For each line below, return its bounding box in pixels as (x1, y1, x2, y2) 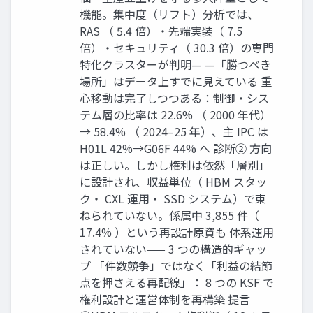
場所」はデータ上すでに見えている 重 (80, 72, 272, 89)
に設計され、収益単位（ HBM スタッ (80, 173, 267, 190)
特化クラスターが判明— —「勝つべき (80, 55, 271, 73)
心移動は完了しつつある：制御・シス (80, 89, 269, 106)
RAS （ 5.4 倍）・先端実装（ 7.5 (80, 22, 242, 39)
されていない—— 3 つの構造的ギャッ (80, 240, 267, 257)
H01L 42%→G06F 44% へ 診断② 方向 (80, 139, 272, 156)
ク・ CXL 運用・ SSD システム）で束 (80, 189, 266, 207)
